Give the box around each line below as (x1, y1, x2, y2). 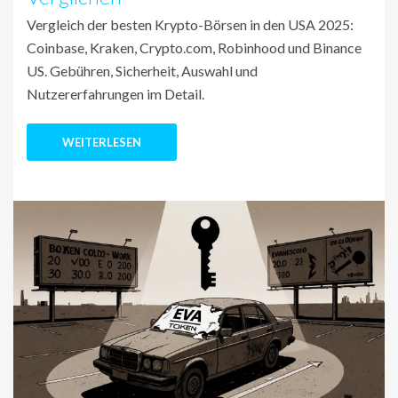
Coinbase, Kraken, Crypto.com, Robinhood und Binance (27, 39, 362, 57)
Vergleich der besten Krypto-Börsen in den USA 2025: (27, 16, 354, 34)
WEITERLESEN (62, 135, 141, 150)
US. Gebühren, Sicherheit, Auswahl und (27, 62, 258, 80)
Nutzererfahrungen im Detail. (27, 85, 204, 103)
